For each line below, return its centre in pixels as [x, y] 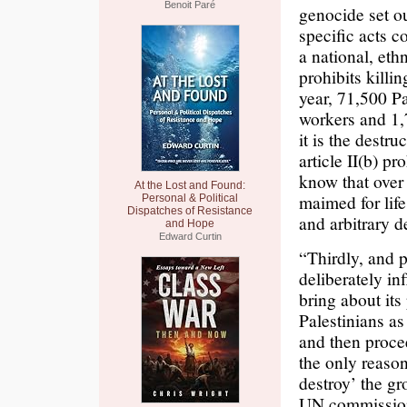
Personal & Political [190, 198]
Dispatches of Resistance [190, 211]
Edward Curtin [190, 236]
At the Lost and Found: [190, 185]
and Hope [190, 223]
